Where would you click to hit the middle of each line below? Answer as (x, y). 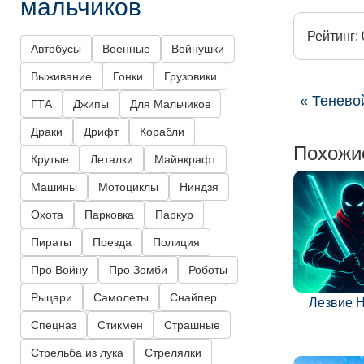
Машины (54, 187)
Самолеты (121, 298)
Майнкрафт (185, 160)
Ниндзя (199, 187)
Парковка (109, 215)
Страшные (192, 325)
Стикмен (120, 325)
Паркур (174, 215)
